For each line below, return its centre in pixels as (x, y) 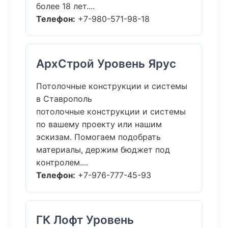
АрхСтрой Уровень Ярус (106, 63)
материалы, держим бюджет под (103, 150)
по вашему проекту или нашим (99, 124)
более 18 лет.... (65, 6)
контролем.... (62, 162)
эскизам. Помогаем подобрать (98, 137)
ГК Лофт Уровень (85, 220)
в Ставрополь (64, 99)
